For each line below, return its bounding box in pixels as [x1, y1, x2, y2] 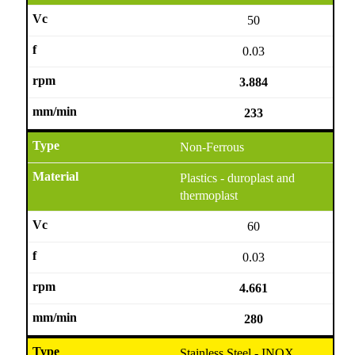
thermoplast [180, 188, 239, 202]
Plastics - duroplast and [180, 170, 296, 185]
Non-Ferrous [180, 139, 245, 154]
